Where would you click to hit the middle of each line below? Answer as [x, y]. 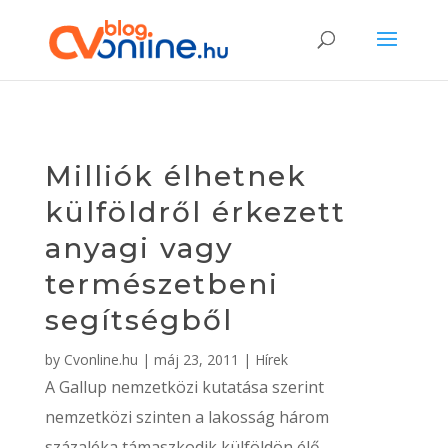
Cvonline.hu [100, 359]
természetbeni [161, 284]
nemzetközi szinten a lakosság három [186, 417]
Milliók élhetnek [175, 176]
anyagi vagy [139, 248]
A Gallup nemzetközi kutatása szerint [184, 387]
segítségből [138, 320]
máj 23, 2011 [196, 359]
